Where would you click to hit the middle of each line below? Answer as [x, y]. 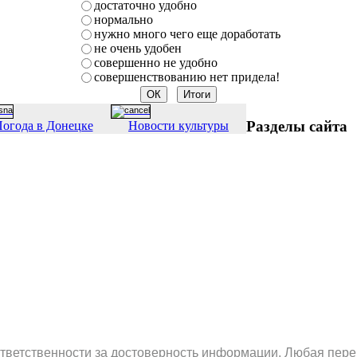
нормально [123, 19]
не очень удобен [137, 48]
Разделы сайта [297, 127]
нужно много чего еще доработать [187, 33]
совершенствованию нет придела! [186, 76]
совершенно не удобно [155, 62]
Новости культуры [178, 125]
